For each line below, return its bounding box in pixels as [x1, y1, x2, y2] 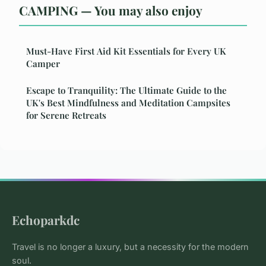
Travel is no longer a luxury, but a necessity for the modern [12, 241, 249, 252]
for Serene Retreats [26, 109, 106, 121]
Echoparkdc [12, 211, 80, 228]
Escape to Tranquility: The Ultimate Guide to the [26, 84, 227, 96]
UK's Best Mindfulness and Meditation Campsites [26, 96, 230, 109]
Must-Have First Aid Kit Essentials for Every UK [26, 45, 226, 57]
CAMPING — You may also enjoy [19, 1, 202, 18]
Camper [26, 57, 60, 69]
